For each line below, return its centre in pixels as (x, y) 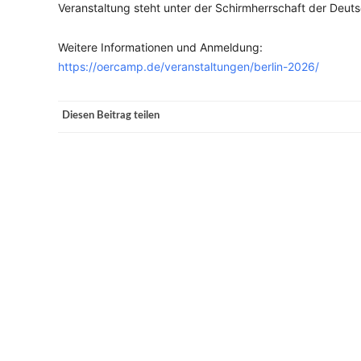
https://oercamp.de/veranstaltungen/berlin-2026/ (189, 66)
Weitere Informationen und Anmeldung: (160, 47)
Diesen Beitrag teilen (111, 116)
